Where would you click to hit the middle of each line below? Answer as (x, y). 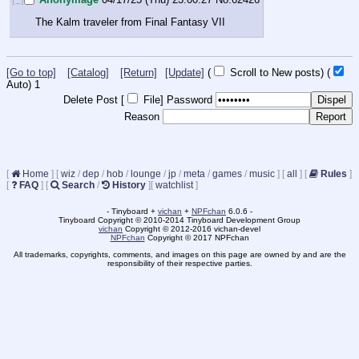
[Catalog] (88, 73)
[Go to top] (31, 73)
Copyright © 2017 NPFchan (197, 237)
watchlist (174, 185)
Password (190, 100)
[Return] (139, 73)
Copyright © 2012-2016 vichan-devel (192, 228)
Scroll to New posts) (275, 73)
